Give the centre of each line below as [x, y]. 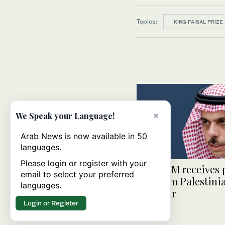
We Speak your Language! [65, 116]
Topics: [147, 21]
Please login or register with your [84, 163]
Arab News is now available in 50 [84, 136]
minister [156, 193]
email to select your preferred [77, 174]
